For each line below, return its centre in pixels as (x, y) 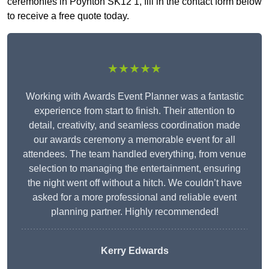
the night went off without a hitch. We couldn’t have (134, 183)
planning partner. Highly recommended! (134, 212)
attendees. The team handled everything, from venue (134, 154)
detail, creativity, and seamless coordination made (134, 125)
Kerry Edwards (134, 251)
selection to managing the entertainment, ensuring (134, 169)
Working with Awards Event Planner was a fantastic (134, 97)
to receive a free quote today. (68, 16)
